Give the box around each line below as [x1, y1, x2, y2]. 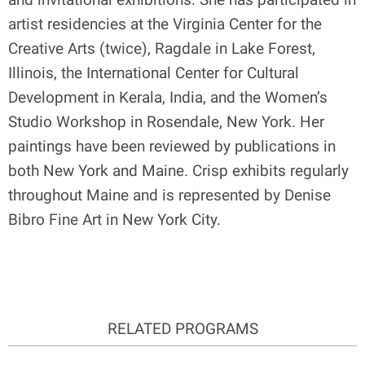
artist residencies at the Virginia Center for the [8, 14, 322, 33]
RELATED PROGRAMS [107, 319, 258, 338]
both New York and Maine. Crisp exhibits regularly [8, 161, 349, 180]
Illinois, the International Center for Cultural [8, 63, 299, 82]
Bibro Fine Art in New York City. [8, 209, 221, 229]
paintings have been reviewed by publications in [8, 136, 336, 156]
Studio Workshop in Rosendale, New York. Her [8, 112, 324, 131]
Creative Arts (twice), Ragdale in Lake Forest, [8, 38, 315, 58]
